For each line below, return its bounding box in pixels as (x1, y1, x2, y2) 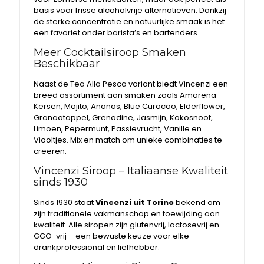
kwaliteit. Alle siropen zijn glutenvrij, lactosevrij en (34, 219, 220, 230)
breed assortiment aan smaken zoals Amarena (34, 90, 217, 101)
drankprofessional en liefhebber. (34, 242, 160, 253)
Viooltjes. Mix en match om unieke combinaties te (34, 134, 223, 146)
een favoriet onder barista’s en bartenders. (34, 27, 200, 38)
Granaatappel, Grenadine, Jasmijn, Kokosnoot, (34, 112, 213, 123)
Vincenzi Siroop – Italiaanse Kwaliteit (34, 164, 229, 177)
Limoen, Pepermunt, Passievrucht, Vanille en (34, 123, 202, 134)
